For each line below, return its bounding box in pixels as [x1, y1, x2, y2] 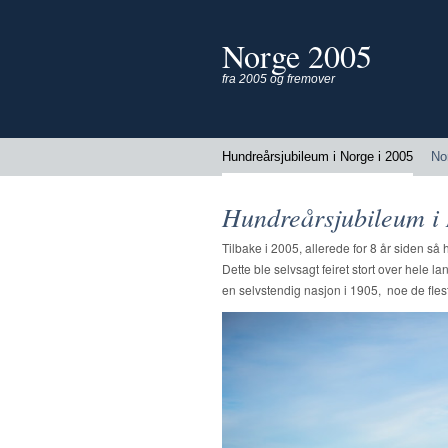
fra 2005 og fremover [222, 72, 335, 86]
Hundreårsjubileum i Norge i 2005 [222, 149, 413, 164]
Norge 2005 [222, 34, 372, 77]
